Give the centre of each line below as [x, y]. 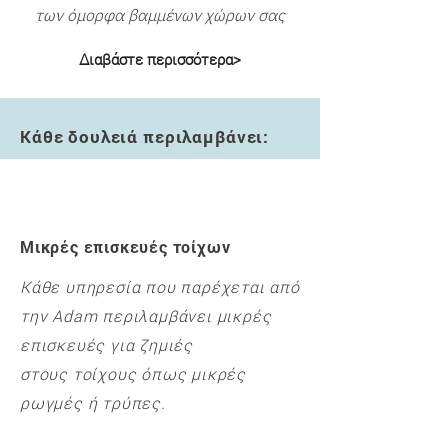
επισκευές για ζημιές [107, 344]
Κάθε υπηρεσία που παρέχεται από [160, 286]
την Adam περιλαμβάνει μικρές [146, 315]
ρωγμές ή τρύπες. [93, 402]
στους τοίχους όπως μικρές [133, 373]
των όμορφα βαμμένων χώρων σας [160, 17]
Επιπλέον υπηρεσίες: [112, 208]
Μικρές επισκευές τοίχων [125, 246]
